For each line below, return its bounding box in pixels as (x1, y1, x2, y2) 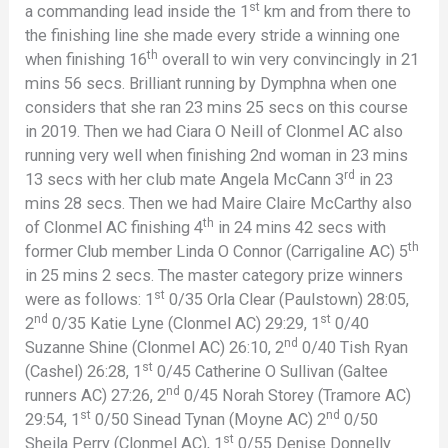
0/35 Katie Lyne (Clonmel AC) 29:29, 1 (48, 313, 321, 333)
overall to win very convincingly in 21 (158, 49, 420, 69)
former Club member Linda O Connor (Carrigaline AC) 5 (25, 241, 409, 261)
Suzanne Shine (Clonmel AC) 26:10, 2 (25, 337, 285, 357)
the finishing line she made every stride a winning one (25, 25, 401, 45)
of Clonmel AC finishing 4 (25, 217, 204, 237)
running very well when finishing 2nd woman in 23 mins (25, 145, 409, 165)
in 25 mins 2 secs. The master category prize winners (25, 265, 404, 285)
